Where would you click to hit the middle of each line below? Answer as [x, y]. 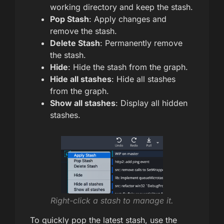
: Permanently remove [141, 43]
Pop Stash [69, 19]
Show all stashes [83, 103]
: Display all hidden [151, 103]
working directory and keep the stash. [121, 7]
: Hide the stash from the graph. [128, 67]
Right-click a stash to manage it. [112, 201]
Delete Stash [75, 43]
